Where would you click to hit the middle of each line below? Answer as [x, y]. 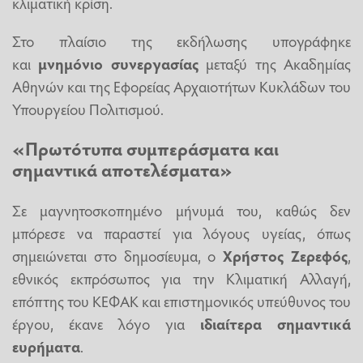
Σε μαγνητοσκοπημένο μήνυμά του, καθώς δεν [181, 209]
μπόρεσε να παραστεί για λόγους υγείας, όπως [181, 232]
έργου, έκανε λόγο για [106, 323]
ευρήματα [46, 346]
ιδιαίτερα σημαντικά [275, 323]
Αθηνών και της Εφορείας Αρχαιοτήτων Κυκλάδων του [181, 85]
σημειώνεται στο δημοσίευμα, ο [118, 255]
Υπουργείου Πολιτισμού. [88, 108]
